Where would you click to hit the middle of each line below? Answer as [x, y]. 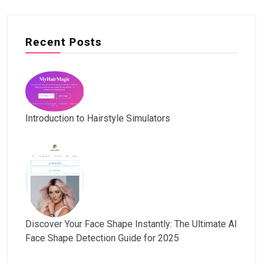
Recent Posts [63, 42]
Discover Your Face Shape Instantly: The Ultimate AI [131, 224]
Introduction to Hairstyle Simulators [98, 119]
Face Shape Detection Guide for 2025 [102, 238]
